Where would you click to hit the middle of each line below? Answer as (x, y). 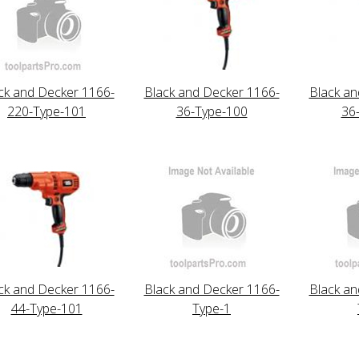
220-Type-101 (46, 111)
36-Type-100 (212, 111)
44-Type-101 (46, 308)
